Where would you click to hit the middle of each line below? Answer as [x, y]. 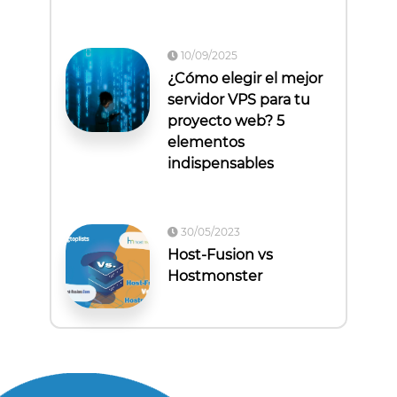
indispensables [221, 164]
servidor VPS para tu [239, 100]
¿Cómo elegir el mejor [245, 79]
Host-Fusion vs [220, 255]
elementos [206, 143]
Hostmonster [217, 276]
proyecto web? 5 [226, 121]
